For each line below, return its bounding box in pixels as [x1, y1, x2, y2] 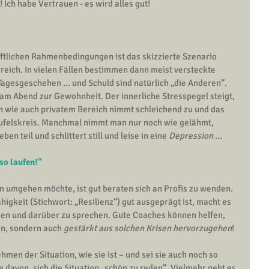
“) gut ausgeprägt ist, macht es [113, 196, 233, 207]
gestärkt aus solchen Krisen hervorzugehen [64, 222, 232, 234]
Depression [169, 130, 213, 141]
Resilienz [78, 196, 113, 207]
